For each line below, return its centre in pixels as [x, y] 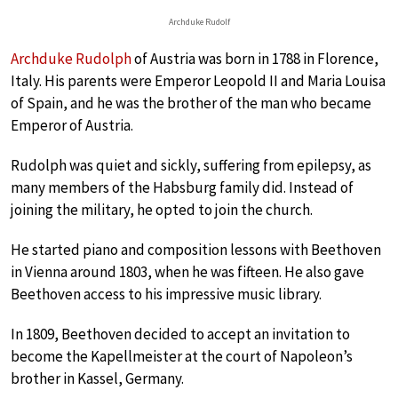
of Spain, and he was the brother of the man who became [191, 103]
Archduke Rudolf [199, 21]
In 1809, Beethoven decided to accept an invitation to [180, 334]
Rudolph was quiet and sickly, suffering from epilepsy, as [191, 165]
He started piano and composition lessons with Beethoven [196, 249]
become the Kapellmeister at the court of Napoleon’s [182, 356]
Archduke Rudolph [71, 58]
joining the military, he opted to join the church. [162, 209]
